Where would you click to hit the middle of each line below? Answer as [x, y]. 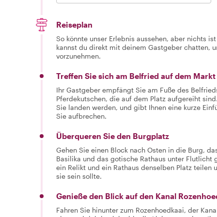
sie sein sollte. [79, 176]
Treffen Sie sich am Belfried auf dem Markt [136, 76]
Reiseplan [74, 24]
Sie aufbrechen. [81, 116]
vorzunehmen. [78, 56]
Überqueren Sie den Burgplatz [113, 136]
